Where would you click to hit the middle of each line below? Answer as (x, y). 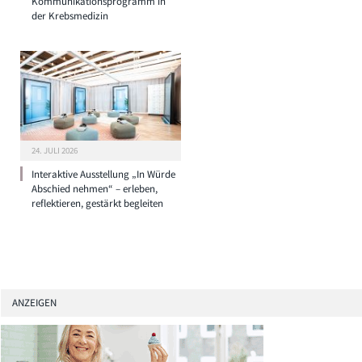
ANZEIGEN (34, 302)
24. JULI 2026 (55, 150)
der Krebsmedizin (70, 16)
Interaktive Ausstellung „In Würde (103, 174)
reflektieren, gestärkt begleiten (97, 203)
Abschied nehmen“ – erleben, (95, 188)
